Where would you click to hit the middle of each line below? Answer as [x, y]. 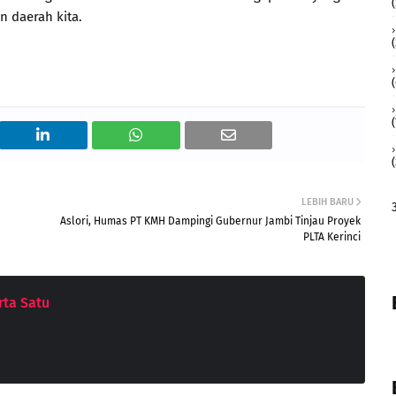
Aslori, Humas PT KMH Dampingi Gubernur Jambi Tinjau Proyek [210, 221]
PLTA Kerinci [332, 237]
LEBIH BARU [327, 202]
